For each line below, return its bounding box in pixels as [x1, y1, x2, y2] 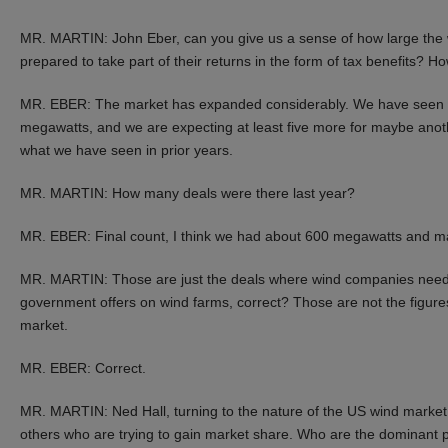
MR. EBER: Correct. [20, 359, 146, 376]
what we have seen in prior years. [20, 141, 233, 158]
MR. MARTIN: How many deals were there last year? [20, 184, 355, 201]
